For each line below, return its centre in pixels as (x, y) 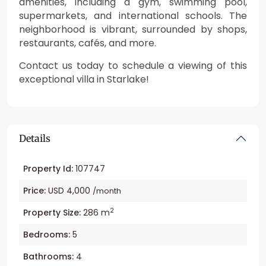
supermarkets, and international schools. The (133, 15)
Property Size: (52, 212)
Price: (34, 190)
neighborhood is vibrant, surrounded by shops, (133, 29)
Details (35, 138)
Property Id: (48, 168)
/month (107, 191)
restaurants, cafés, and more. (88, 43)
